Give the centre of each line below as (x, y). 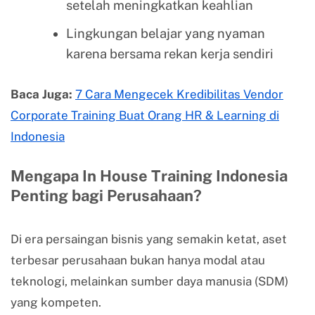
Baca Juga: (41, 94)
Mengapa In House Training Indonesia (149, 176)
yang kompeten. (56, 303)
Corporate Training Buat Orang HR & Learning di (145, 115)
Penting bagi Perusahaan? (106, 196)
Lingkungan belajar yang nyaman (165, 34)
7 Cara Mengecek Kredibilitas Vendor (179, 94)
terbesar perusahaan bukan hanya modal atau (138, 261)
